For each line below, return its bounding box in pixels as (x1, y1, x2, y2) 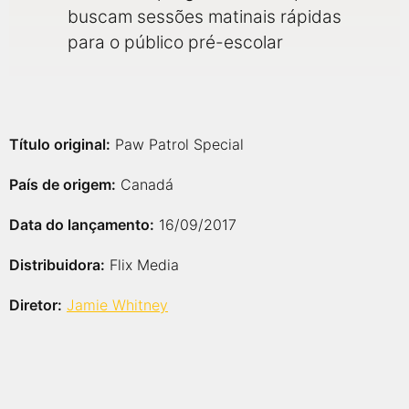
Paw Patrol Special (110, 135, 244, 153)
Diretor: (9, 296, 62, 314)
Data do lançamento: (9, 215, 154, 234)
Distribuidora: (9, 256, 105, 274)
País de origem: (9, 175, 116, 194)
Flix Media (105, 256, 179, 274)
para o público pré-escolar (68, 31, 283, 53)
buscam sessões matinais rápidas (68, 5, 341, 27)
